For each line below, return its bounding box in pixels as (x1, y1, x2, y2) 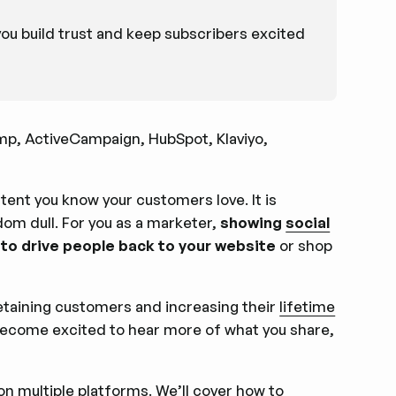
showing (220, 213, 286, 232)
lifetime (279, 296, 336, 316)
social (286, 213, 331, 232)
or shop (276, 236, 333, 255)
